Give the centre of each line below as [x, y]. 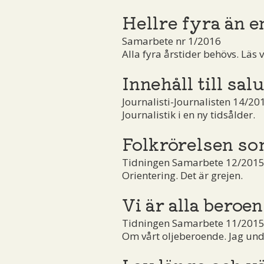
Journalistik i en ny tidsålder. [189, 114]
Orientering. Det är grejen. [182, 175]
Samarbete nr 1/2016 [171, 41]
